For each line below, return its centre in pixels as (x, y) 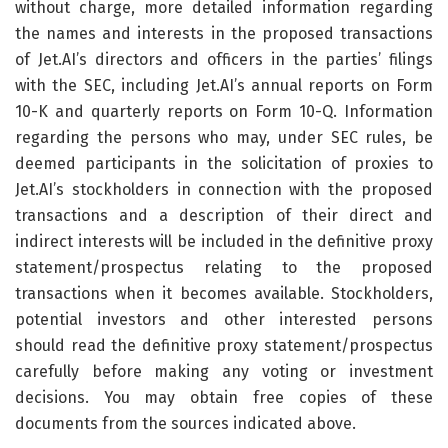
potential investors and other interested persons (224, 319)
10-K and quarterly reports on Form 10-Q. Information (224, 111)
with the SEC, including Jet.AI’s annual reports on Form (224, 85)
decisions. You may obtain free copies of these (224, 397)
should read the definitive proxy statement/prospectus (224, 345)
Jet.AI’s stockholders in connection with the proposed (224, 189)
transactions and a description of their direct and (224, 215)
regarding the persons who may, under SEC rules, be (224, 137)
